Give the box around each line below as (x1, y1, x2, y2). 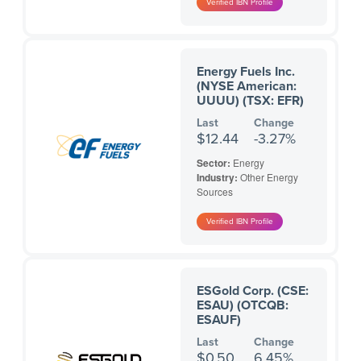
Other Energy (240, 170, 298, 185)
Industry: (197, 170, 240, 185)
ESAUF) (197, 312, 241, 329)
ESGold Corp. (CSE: (197, 283, 309, 300)
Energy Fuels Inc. (197, 64, 295, 81)
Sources (197, 185, 233, 199)
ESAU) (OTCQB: (197, 297, 288, 314)
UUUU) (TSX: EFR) (197, 93, 304, 110)
